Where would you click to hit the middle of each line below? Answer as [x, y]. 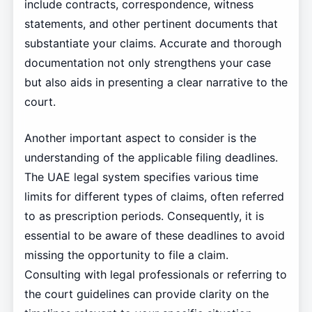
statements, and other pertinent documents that [151, 23]
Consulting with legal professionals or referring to [155, 274]
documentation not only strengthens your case [147, 62]
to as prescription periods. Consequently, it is [144, 216]
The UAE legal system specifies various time [141, 177]
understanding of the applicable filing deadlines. [151, 157]
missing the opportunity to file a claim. [126, 255]
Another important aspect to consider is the [140, 138]
